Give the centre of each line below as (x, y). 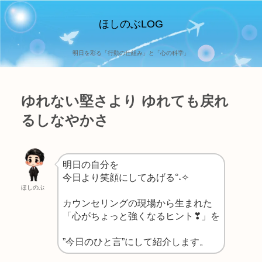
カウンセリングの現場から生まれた (137, 203)
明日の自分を (91, 164)
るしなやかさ (65, 120)
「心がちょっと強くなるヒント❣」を (141, 216)
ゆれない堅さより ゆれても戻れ (125, 101)
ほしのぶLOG (131, 24)
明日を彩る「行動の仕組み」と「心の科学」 (131, 53)
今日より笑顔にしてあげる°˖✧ (126, 177)
